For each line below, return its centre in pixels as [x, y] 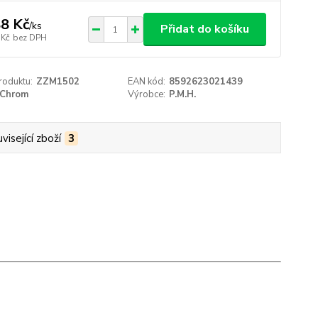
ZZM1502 [57, 82]
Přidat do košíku [204, 29]
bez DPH [29, 37]
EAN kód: [147, 82]
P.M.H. [183, 94]
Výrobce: [147, 94]
